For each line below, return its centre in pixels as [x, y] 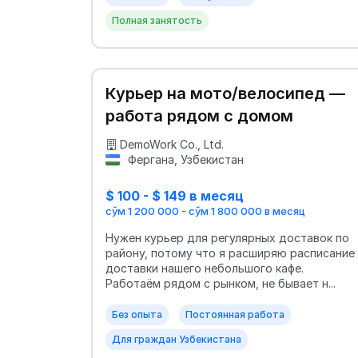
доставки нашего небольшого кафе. [205, 268]
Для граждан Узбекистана [177, 340]
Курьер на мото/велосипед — [225, 93]
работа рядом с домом [199, 116]
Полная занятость [157, 20]
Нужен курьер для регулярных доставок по [227, 238]
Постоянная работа [235, 315]
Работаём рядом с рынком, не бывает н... [221, 284]
